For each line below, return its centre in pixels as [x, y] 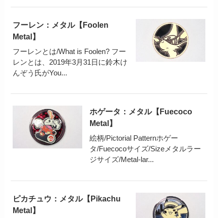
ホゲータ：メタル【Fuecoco [141, 112]
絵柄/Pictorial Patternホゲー [134, 138]
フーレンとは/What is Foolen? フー [70, 51]
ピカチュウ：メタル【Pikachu [67, 198]
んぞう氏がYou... [40, 73]
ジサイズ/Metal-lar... [122, 159]
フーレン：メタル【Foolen [61, 25]
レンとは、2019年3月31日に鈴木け [70, 62]
